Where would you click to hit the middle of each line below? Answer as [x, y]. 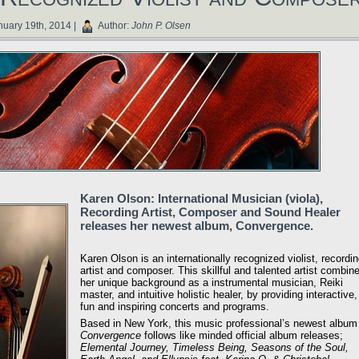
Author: [113, 25]
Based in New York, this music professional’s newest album [219, 324]
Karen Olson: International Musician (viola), [202, 198]
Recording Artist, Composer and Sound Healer [210, 212]
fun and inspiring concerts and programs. [175, 306]
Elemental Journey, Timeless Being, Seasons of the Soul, [214, 348]
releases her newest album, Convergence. [197, 225]
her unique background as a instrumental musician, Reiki [212, 282]
